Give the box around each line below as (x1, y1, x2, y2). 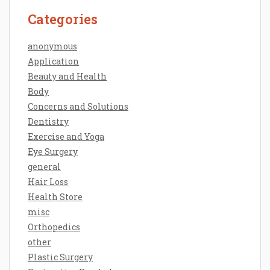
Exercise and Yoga (28, 130, 104, 142)
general (28, 160, 61, 172)
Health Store (28, 190, 83, 202)
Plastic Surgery (28, 251, 93, 263)
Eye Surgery (28, 145, 78, 157)
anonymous (28, 40, 77, 52)
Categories (28, 10, 98, 28)
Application (28, 55, 79, 67)
